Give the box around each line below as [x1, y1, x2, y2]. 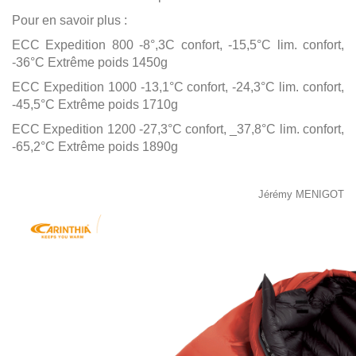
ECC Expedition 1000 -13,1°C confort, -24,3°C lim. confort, [12, 80, 344, 94]
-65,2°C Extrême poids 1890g [12, 140, 178, 153]
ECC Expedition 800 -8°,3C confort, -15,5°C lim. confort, [12, 38, 344, 52]
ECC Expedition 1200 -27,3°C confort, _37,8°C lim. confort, [12, 122, 344, 136]
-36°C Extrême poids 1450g [12, 56, 168, 69]
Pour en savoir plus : [12, 14, 127, 27]
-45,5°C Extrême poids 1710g [12, 98, 178, 111]
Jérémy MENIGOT [258, 188, 344, 200]
